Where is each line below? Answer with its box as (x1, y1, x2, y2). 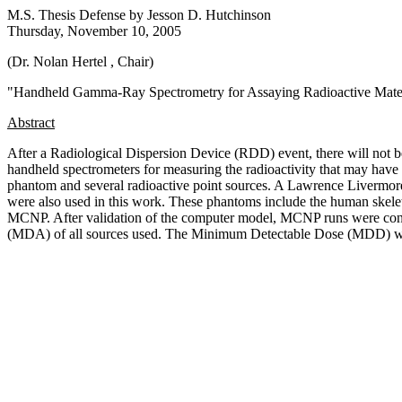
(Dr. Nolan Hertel (7, 54, 110, 69)
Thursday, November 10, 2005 (7, 23, 181, 39)
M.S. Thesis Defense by (7, 7, 147, 22)
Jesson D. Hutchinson (147, 7, 271, 22)
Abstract (7, 115, 55, 130)
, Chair (110, 54, 149, 69)
